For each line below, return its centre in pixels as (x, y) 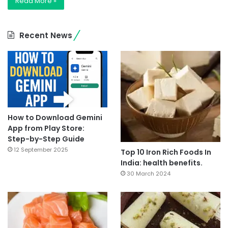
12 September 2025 (41, 149)
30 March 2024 (148, 173)
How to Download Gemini (55, 117)
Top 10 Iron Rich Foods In (166, 152)
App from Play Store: (46, 128)
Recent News (46, 35)
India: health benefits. (161, 163)
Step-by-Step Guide (46, 139)
